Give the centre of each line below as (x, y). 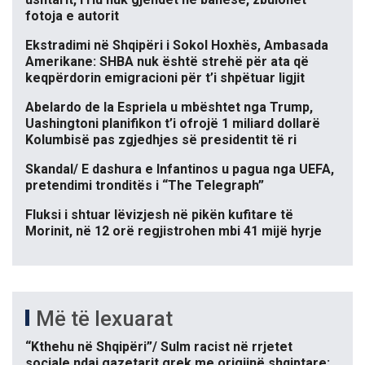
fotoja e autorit (72, 16)
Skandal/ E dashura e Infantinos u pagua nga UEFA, (180, 169)
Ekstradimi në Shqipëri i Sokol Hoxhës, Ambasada (177, 46)
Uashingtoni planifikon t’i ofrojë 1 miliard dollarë (173, 124)
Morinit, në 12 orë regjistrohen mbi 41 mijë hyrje (174, 231)
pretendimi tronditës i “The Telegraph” (145, 186)
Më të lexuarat (104, 319)
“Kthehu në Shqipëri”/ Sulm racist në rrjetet (159, 347)
